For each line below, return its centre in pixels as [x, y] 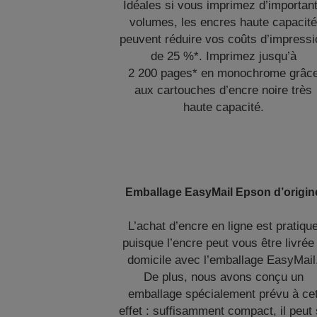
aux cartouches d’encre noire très [224, 90]
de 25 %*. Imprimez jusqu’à [223, 56]
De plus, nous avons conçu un [223, 277]
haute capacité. [223, 107]
